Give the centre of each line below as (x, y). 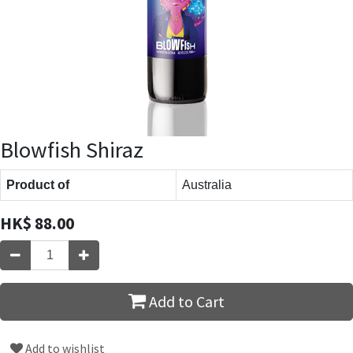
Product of (38, 184)
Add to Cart (185, 301)
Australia (207, 184)
